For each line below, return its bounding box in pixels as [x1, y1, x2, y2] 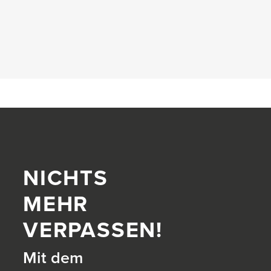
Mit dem [23, 248, 83, 268]
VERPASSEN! [23, 217, 163, 244]
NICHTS [23, 165, 108, 192]
